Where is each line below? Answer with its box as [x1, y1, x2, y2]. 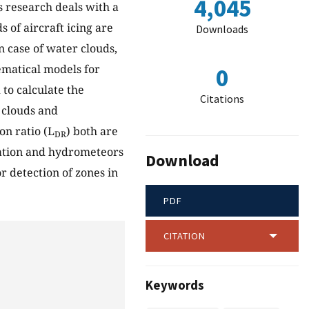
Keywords [146, 277, 204, 294]
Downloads [196, 22, 248, 36]
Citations [200, 92, 244, 106]
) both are [66, 123, 118, 139]
